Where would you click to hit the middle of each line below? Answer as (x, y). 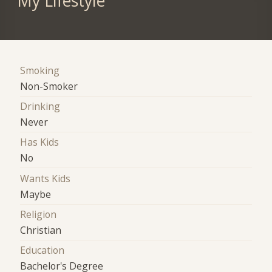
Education (42, 250)
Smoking (40, 70)
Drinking (40, 106)
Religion (39, 214)
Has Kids (40, 142)
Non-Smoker (49, 86)
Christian (41, 230)
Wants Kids (46, 178)
